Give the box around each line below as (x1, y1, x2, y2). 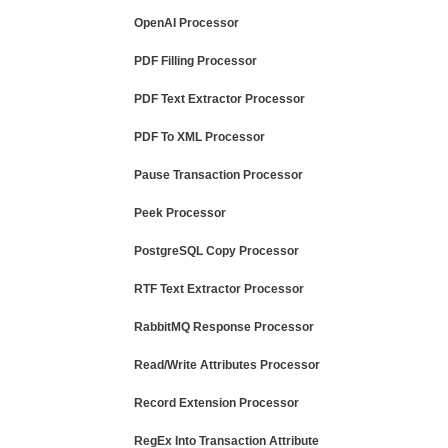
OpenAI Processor (134, 16, 239, 30)
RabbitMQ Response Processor (134, 320, 314, 334)
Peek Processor (134, 206, 226, 220)
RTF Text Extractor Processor (134, 282, 304, 296)
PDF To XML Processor (134, 130, 265, 144)
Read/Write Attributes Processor (134, 358, 320, 372)
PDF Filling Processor (134, 54, 257, 68)
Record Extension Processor (134, 396, 299, 410)
